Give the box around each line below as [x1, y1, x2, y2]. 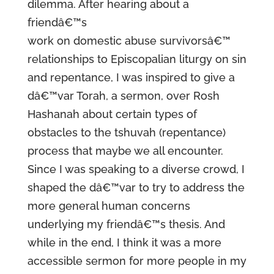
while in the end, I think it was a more [27, 236, 221, 249]
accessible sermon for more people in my [27, 254, 246, 267]
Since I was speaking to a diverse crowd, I [27, 163, 245, 176]
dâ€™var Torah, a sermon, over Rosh [27, 89, 220, 102]
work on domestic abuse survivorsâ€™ [27, 34, 231, 47]
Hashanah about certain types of [27, 108, 197, 120]
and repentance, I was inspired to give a [27, 71, 235, 84]
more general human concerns [27, 199, 190, 212]
